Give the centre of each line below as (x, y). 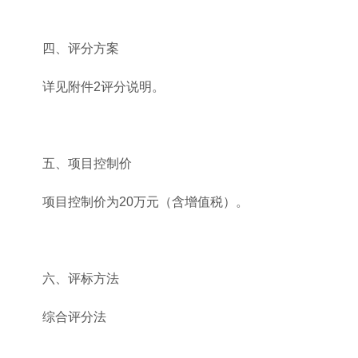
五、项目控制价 (87, 163)
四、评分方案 (81, 48)
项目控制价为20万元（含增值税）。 (145, 201)
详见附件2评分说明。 (103, 86)
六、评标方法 (81, 278)
